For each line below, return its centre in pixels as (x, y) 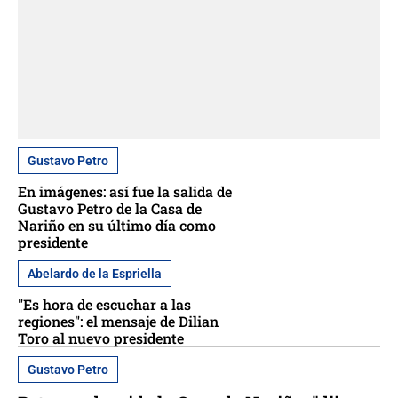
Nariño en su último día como (117, 225)
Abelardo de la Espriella (95, 273)
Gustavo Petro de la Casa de (110, 208)
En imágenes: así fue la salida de (125, 191)
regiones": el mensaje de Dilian (118, 321)
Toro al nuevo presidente (101, 338)
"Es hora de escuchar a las (104, 304)
